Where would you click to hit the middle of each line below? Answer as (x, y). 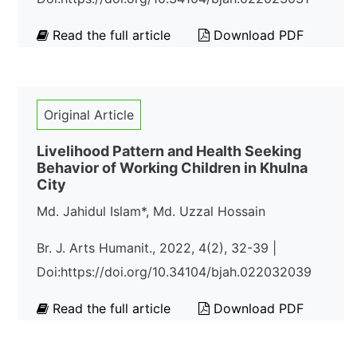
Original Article (89, 115)
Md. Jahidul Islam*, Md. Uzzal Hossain (151, 211)
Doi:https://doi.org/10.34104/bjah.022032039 (174, 272)
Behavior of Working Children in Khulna (172, 168)
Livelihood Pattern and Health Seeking (169, 151)
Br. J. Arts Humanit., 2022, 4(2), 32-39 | (157, 248)
